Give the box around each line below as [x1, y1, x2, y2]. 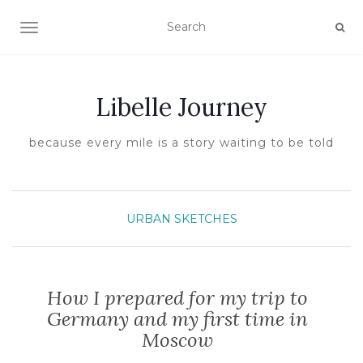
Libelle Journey [96, 92, 267, 122]
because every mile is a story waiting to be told [29, 135, 334, 150]
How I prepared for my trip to [47, 285, 308, 310]
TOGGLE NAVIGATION [28, 22, 157, 36]
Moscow [142, 327, 213, 352]
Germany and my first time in [47, 306, 308, 331]
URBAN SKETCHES [126, 211, 237, 226]
